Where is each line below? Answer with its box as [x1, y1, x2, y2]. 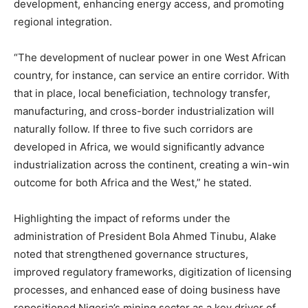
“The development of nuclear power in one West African [14, 50, 286, 64]
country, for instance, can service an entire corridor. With [14, 68, 289, 82]
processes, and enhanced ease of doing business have [14, 283, 280, 296]
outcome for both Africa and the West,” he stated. [14, 175, 252, 189]
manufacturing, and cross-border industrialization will [14, 104, 274, 118]
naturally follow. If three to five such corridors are [14, 122, 253, 135]
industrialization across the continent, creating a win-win [14, 157, 289, 171]
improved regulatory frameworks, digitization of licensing [14, 265, 291, 278]
